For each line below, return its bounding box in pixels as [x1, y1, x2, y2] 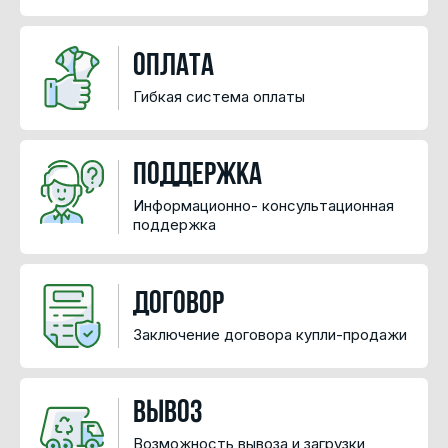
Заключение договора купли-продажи [133, 324, 407, 344]
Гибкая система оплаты [133, 86, 305, 106]
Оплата [133, 50, 214, 83]
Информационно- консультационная [133, 196, 394, 216]
